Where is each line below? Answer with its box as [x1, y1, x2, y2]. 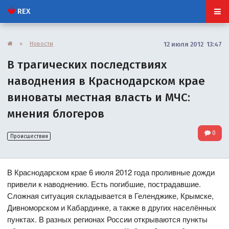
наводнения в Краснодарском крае [7, 74, 205, 88]
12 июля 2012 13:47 [163, 40, 222, 48]
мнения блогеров [7, 106, 105, 121]
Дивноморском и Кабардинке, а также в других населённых [7, 202, 217, 213]
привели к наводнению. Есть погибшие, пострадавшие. [7, 178, 201, 190]
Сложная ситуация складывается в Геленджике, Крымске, [7, 190, 214, 201]
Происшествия [10, 133, 48, 140]
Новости [30, 39, 54, 47]
